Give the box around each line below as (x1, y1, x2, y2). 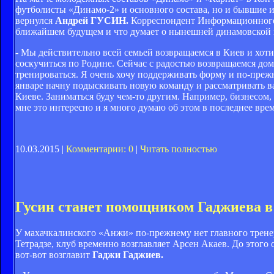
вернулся (15, 15, 55, 26)
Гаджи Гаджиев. (92, 250, 163, 261)
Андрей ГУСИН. (55, 15, 128, 26)
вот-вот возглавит (15, 250, 92, 261)
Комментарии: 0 (66, 144, 133, 155)
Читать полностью (140, 144, 217, 155)
